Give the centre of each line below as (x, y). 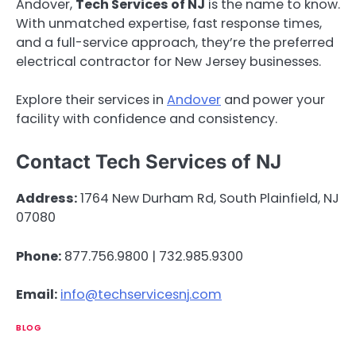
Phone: (39, 256)
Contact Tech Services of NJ (149, 162)
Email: (37, 294)
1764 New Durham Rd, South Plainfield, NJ (208, 199)
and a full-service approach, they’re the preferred (175, 43)
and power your (273, 100)
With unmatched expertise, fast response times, (169, 24)
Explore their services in (91, 100)
